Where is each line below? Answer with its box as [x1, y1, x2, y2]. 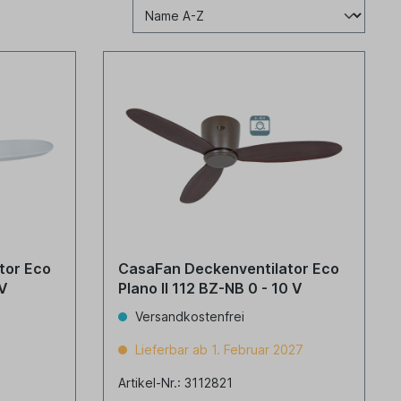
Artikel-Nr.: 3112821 [118, 375, 234, 390]
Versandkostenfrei [132, 309, 245, 324]
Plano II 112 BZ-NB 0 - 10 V [118, 279, 303, 297]
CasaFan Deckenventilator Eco [118, 260, 340, 277]
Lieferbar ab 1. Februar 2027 [132, 342, 304, 357]
